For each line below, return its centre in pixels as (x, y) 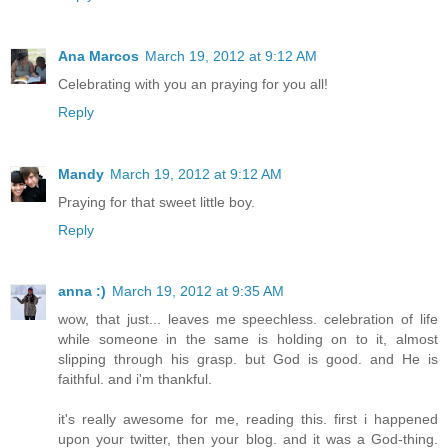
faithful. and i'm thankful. (135, 379)
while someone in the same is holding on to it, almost (248, 339)
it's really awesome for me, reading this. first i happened (248, 419)
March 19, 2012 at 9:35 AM (198, 291)
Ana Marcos (98, 55)
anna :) (82, 291)
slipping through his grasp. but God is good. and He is (248, 359)
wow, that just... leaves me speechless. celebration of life (248, 319)
